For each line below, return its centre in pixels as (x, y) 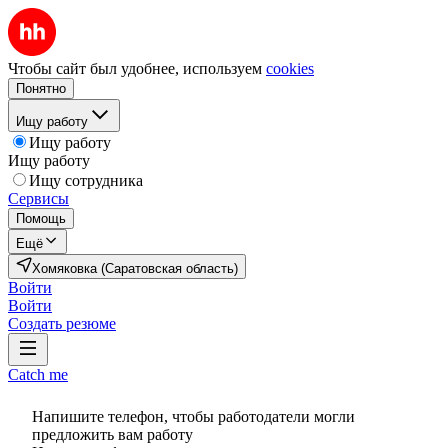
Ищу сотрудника (86, 180)
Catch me (38, 374)
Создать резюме (62, 323)
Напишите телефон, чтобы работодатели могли (193, 416)
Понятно (41, 88)
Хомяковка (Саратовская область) (135, 268)
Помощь (41, 218)
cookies (290, 68)
